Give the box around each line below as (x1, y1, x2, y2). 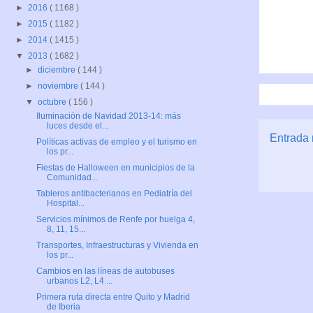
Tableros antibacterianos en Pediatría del (36, 189, 192, 199)
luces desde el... (46, 121, 108, 131)
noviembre (38, 81, 81, 92)
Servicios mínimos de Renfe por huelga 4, (36, 214, 195, 225)
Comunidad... (46, 173, 98, 183)
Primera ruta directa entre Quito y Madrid (36, 292, 190, 303)
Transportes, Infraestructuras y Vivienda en (36, 240, 198, 251)
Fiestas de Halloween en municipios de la (36, 163, 195, 173)
